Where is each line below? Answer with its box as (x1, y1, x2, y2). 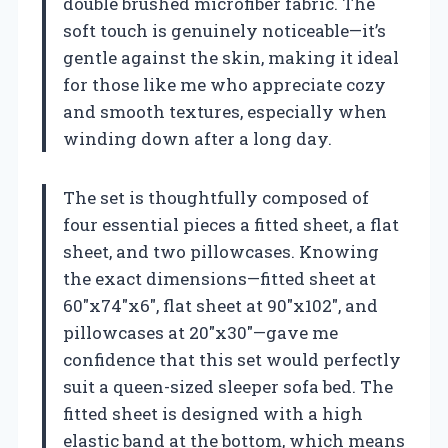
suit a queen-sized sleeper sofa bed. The (63, 375, 393, 399)
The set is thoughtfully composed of (63, 186, 369, 210)
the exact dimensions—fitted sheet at (63, 267, 376, 291)
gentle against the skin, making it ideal (63, 46, 399, 70)
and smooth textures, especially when (63, 100, 387, 124)
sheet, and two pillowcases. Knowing (63, 240, 379, 264)
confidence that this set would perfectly (63, 348, 401, 372)
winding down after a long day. (63, 127, 332, 151)
